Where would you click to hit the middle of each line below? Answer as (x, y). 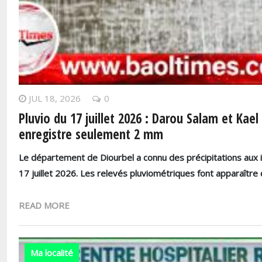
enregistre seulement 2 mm (91, 135)
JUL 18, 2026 (55, 99)
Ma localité (52, 253)
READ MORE (44, 205)
